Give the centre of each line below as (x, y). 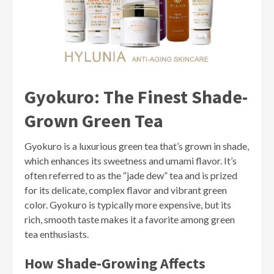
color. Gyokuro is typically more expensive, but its (128, 205)
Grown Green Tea (94, 121)
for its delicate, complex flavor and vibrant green (126, 190)
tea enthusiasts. (57, 234)
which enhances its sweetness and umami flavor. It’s (131, 161)
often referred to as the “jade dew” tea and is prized (131, 176)
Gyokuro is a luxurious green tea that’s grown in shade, (137, 146)
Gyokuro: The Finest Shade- (136, 97)
